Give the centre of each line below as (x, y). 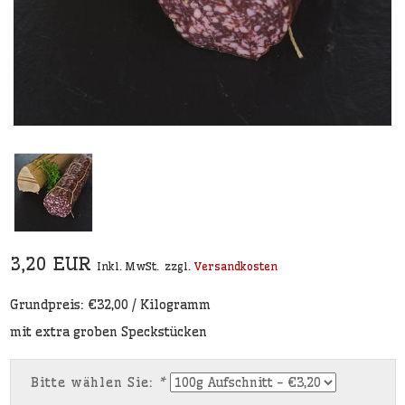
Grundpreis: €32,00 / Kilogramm (110, 304)
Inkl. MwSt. (127, 266)
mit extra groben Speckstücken (108, 331)
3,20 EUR (53, 263)
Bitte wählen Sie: (94, 382)
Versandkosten (235, 266)
